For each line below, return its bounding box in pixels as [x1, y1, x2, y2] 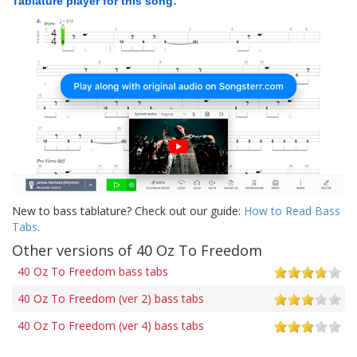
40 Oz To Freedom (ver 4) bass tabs [18, 317, 204, 333]
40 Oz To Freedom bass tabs [18, 263, 168, 279]
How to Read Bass [244, 202, 340, 218]
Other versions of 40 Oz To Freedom [12, 240, 262, 260]
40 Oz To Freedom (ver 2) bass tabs [18, 290, 204, 306]
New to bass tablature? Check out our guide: [12, 202, 244, 218]
